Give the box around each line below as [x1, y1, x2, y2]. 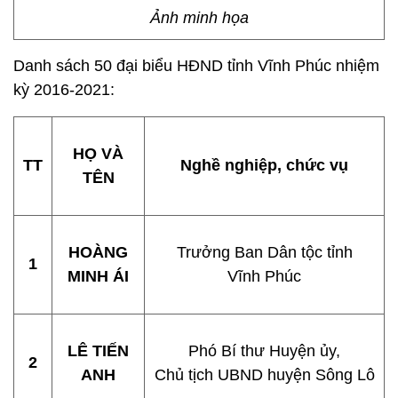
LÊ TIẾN [68, 342, 129, 360]
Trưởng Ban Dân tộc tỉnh [176, 243, 353, 261]
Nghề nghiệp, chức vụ [180, 156, 348, 174]
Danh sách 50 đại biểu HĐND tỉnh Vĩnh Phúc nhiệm [13, 57, 379, 75]
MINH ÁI [68, 267, 129, 285]
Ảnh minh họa [149, 9, 249, 27]
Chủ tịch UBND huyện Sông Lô [154, 366, 375, 384]
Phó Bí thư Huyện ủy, [188, 342, 340, 360]
